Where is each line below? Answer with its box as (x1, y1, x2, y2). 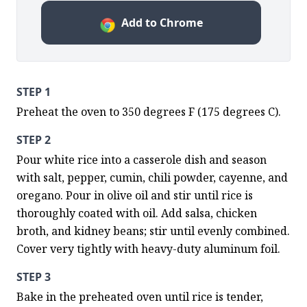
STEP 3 (16, 269, 51, 284)
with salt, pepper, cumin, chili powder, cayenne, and (16, 170, 288, 185)
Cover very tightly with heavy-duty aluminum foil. (16, 241, 280, 256)
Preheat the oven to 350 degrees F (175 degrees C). (16, 104, 281, 119)
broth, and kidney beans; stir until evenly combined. (16, 223, 290, 238)
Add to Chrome (121, 15, 203, 30)
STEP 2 (16, 132, 51, 147)
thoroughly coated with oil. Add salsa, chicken (16, 206, 257, 221)
